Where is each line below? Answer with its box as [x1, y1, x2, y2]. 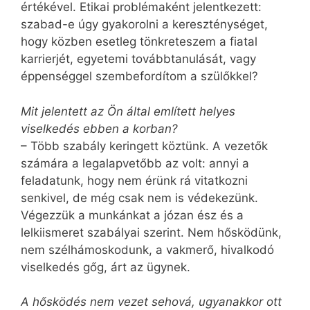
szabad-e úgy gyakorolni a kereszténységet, [21, 17, 268, 32]
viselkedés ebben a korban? [21, 121, 178, 136]
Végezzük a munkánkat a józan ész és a [21, 208, 244, 222]
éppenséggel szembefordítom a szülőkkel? [21, 69, 258, 84]
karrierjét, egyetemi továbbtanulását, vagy [21, 52, 256, 66]
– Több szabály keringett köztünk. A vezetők [21, 138, 268, 153]
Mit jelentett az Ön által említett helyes [21, 104, 235, 118]
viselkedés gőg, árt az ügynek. [21, 259, 190, 274]
